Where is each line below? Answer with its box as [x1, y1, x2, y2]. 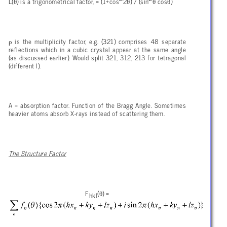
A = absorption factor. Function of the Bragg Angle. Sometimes [9, 99, 186, 111]
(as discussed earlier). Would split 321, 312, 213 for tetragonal [9, 51, 186, 63]
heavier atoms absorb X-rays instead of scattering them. [9, 107, 165, 119]
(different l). [9, 59, 41, 71]
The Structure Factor [9, 147, 66, 159]
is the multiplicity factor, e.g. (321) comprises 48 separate [12, 35, 186, 47]
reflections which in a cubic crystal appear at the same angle [9, 43, 186, 55]
